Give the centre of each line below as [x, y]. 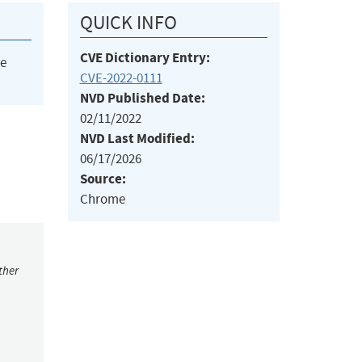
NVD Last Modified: [137, 139]
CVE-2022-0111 [121, 78]
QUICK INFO [128, 23]
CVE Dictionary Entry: [145, 58]
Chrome [102, 200]
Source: [103, 179]
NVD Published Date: [142, 99]
